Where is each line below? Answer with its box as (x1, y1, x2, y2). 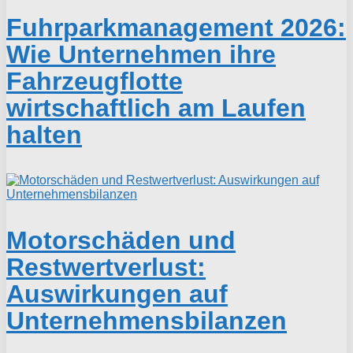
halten (6, 120, 82, 149)
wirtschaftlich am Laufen (6, 93, 306, 122)
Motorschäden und (6, 225, 236, 255)
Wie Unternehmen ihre (6, 39, 276, 69)
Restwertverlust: (6, 252, 206, 281)
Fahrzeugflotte (6, 66, 183, 95)
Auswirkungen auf (6, 279, 228, 308)
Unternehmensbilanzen (6, 306, 287, 335)
